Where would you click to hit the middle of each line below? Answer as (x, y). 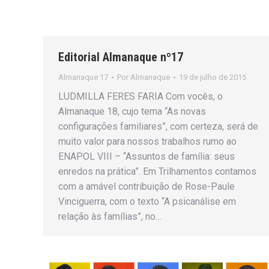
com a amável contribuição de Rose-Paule (147, 186)
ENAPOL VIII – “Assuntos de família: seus (147, 156)
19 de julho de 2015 (213, 77)
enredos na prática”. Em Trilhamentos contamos (157, 171)
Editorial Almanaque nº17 (121, 57)
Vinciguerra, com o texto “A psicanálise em (147, 201)
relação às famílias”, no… (110, 216)
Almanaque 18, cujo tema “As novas (132, 111)
